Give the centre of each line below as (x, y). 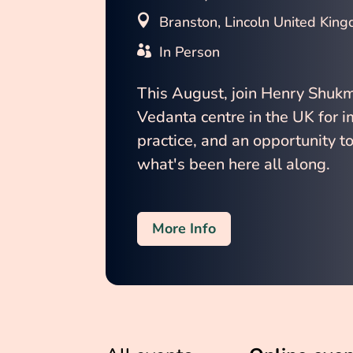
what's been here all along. (234, 164)
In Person (190, 52)
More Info (184, 229)
